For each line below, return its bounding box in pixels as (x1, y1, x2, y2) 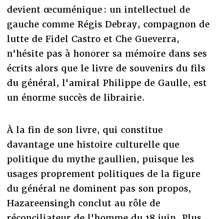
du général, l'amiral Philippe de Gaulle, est (6, 77, 207, 88)
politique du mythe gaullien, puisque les (6, 153, 194, 165)
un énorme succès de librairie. (6, 91, 145, 103)
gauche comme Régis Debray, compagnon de (6, 18, 210, 30)
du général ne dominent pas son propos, (6, 182, 191, 194)
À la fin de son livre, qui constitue (6, 124, 163, 135)
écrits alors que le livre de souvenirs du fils (6, 62, 205, 74)
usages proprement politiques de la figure (6, 168, 200, 179)
